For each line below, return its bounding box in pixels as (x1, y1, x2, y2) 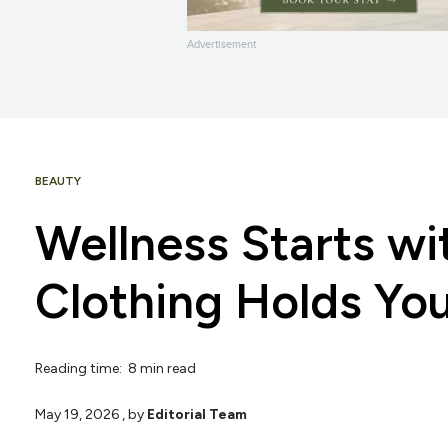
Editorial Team (147, 405, 247, 423)
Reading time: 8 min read (35, 360, 196, 378)
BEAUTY (35, 174, 81, 189)
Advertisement (187, 37, 256, 52)
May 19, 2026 (35, 405, 119, 423)
